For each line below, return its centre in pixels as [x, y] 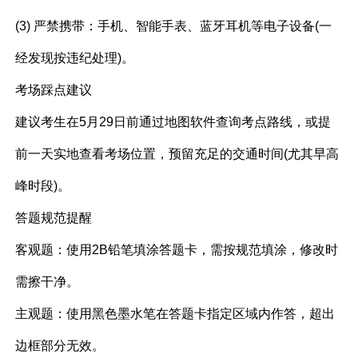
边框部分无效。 [60, 346]
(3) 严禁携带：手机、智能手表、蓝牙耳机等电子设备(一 [174, 26]
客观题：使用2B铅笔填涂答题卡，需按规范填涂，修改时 [177, 250]
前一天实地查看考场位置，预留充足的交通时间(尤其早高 [177, 154]
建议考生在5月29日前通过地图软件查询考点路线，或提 [173, 122]
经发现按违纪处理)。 [75, 58]
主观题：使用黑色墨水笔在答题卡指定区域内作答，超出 [175, 314]
